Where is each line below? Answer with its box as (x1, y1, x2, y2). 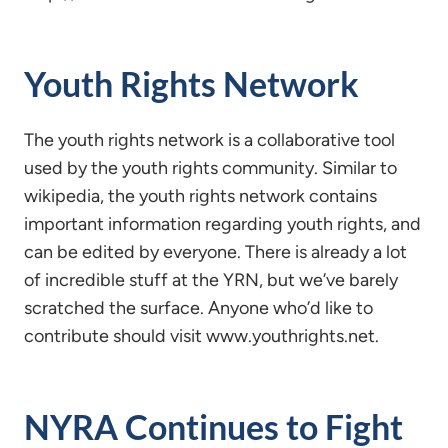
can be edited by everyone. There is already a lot (24, 241, 407, 263)
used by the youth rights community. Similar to (24, 157, 397, 179)
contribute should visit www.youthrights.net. (24, 325, 379, 347)
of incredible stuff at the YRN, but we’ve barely (24, 269, 398, 291)
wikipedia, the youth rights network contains (24, 185, 377, 207)
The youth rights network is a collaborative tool (24, 129, 395, 151)
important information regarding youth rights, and (24, 213, 421, 235)
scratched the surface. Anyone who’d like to (24, 297, 373, 319)
